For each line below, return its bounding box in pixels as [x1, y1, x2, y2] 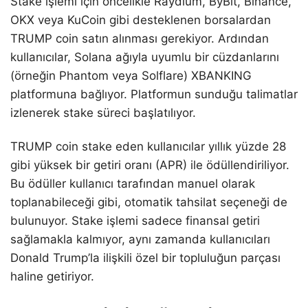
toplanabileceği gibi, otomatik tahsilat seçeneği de [10, 195, 287, 210]
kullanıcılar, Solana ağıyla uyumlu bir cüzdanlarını [10, 50, 279, 65]
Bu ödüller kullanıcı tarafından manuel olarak [10, 177, 255, 191]
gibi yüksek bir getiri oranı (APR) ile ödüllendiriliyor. [10, 158, 289, 173]
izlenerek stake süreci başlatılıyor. [10, 106, 196, 120]
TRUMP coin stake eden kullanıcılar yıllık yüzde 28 [10, 140, 286, 154]
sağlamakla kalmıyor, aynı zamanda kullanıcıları [10, 232, 270, 247]
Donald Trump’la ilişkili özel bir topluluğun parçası [10, 251, 280, 265]
